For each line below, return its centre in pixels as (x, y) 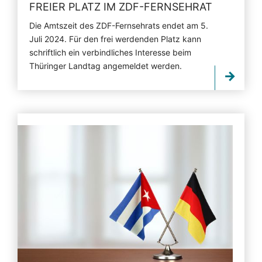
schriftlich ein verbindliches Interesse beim (110, 52)
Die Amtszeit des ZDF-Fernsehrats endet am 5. (119, 25)
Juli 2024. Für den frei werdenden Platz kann (115, 39)
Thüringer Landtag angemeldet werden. (106, 65)
